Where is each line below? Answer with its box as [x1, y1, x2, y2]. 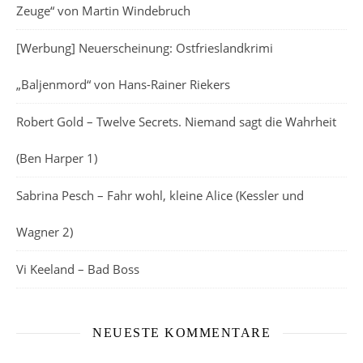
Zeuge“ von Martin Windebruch [16, 2, 190, 19]
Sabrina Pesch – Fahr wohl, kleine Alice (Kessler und [16, 187, 304, 203]
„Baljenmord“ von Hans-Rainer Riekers [16, 76, 230, 92]
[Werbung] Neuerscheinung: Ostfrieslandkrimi [16, 40, 273, 56]
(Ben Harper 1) [16, 150, 97, 166]
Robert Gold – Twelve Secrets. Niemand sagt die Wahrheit [16, 113, 336, 130]
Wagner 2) [16, 224, 73, 240]
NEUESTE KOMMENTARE [92, 326, 271, 340]
